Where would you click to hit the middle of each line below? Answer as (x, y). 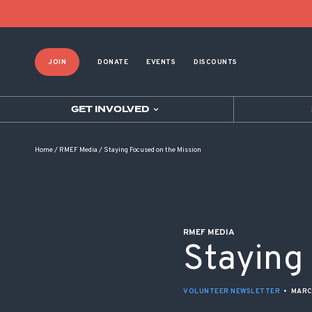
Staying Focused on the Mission (153, 150)
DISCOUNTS (216, 62)
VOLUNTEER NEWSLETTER (232, 291)
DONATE (113, 62)
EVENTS (161, 62)
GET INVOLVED (110, 109)
